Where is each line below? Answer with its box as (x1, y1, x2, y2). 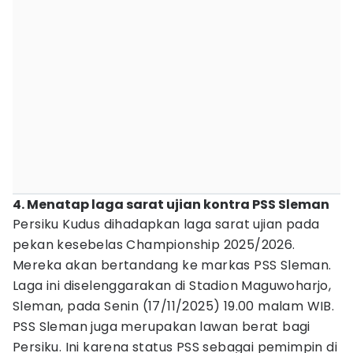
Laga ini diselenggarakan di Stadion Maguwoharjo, (13, 277, 332, 295)
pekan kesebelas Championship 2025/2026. (13, 236, 295, 254)
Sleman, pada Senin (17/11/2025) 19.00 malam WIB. (13, 297, 335, 315)
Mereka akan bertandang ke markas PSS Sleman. (13, 256, 332, 274)
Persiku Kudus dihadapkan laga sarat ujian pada (13, 215, 320, 233)
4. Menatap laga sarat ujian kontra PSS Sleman (13, 195, 329, 214)
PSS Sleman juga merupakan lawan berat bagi (13, 318, 310, 336)
